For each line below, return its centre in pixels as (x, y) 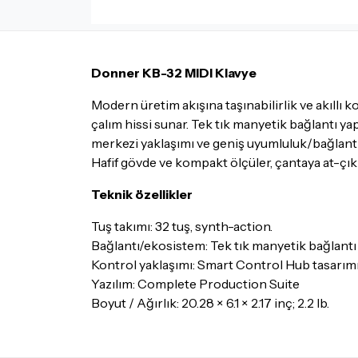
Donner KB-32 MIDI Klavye (174, 73)
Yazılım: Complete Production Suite (195, 284)
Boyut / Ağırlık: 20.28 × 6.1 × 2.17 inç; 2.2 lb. (210, 303)
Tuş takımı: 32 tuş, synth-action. (183, 226)
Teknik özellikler (142, 194)
